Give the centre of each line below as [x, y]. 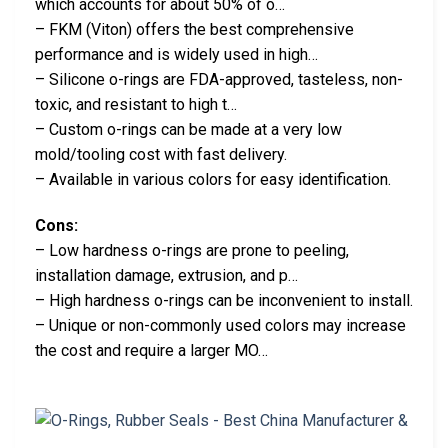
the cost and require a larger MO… [151, 350]
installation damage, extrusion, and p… [166, 275]
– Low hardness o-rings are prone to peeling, [192, 250]
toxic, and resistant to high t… [136, 104]
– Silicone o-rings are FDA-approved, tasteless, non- [219, 79]
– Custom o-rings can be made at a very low [188, 129]
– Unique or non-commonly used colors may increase [220, 325]
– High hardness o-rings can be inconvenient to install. [224, 300]
